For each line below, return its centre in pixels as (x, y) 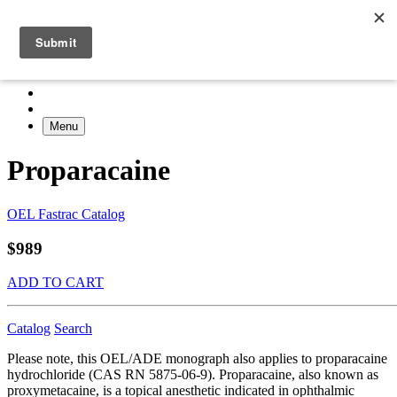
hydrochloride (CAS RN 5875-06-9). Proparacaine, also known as (193, 375)
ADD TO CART (55, 283)
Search (73, 329)
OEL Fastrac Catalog (66, 214)
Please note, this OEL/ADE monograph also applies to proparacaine (197, 359)
